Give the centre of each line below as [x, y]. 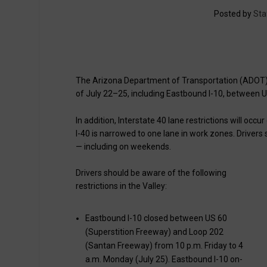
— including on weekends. [124, 146]
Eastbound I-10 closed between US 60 [156, 218]
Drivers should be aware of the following [151, 173]
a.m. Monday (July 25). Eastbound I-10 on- [164, 260]
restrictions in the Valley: [122, 186]
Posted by [234, 14]
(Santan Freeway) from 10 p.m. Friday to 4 [164, 246]
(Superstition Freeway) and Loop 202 [155, 232]
